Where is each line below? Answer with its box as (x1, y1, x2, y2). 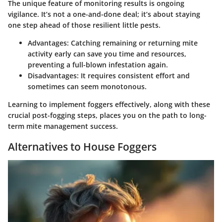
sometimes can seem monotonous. (28, 81, 147, 91)
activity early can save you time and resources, (28, 49, 186, 58)
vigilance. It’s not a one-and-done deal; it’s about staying (8, 9, 200, 19)
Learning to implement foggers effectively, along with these (8, 99, 210, 109)
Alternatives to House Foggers (8, 139, 157, 154)
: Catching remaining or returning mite (67, 38, 198, 48)
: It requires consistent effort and (77, 70, 190, 80)
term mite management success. (8, 121, 118, 131)
